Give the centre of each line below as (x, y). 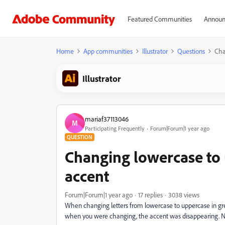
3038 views (184, 195)
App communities (108, 51)
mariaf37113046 (107, 119)
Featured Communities (159, 19)
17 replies (150, 195)
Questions (191, 51)
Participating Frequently (115, 128)
